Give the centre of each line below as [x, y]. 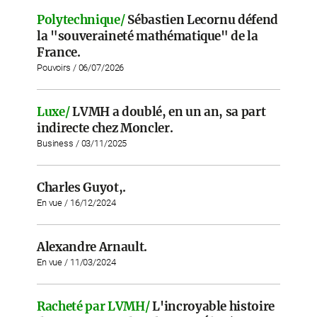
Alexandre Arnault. [92, 247]
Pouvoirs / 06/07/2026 [81, 68]
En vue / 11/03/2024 [76, 262]
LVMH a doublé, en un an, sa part [169, 112]
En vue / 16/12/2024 [76, 203]
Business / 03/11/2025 [82, 143]
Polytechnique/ [81, 20]
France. [59, 52]
